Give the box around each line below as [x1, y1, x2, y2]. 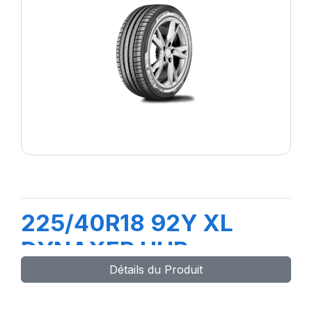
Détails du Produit [109, 263, 203, 276]
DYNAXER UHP [21, 236, 188, 264]
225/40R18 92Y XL [21, 209, 233, 237]
